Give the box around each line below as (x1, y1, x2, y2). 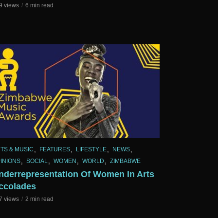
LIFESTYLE (76, 146, 107, 153)
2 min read (25, 195, 54, 202)
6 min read (25, 2, 54, 9)
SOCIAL (26, 157, 48, 164)
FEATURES (39, 146, 70, 153)
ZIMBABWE (110, 157, 141, 164)
